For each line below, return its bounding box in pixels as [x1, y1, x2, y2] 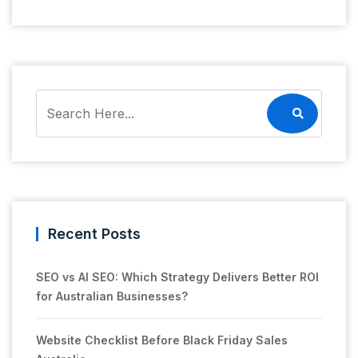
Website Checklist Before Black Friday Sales [36, 333, 288, 347]
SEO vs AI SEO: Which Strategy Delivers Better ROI [36, 270, 319, 284]
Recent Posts [48, 225, 141, 242]
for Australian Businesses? [36, 289, 188, 303]
